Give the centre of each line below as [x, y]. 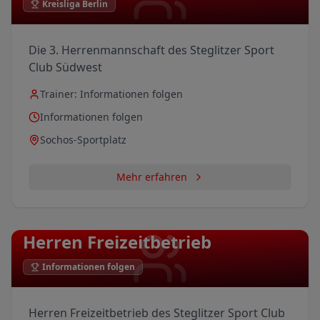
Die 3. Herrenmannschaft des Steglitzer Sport [151, 50]
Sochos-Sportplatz [83, 140]
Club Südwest [65, 67]
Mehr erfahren [151, 177]
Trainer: [60, 94]
